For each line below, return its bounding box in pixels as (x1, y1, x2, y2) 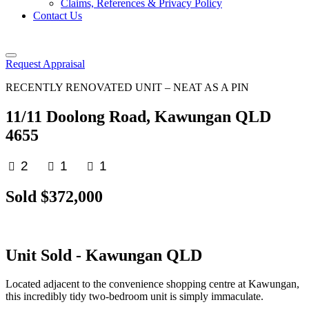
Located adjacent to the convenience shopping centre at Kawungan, (6, 278, 299, 290)
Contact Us (33, 10, 82, 21)
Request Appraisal (6, 58, 85, 70)
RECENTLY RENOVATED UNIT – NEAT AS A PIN (6, 81, 249, 93)
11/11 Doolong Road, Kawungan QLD (6, 107, 271, 126)
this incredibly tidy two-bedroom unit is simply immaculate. (6, 290, 263, 303)
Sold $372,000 (6, 187, 103, 206)
